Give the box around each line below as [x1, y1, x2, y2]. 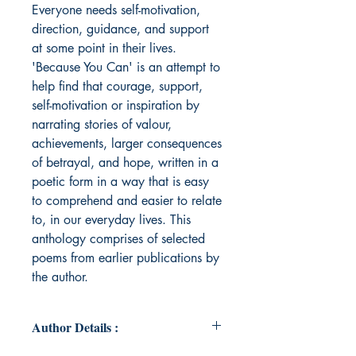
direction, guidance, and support [32, 21, 209, 38]
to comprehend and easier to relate [32, 192, 222, 210]
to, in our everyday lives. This [32, 211, 191, 229]
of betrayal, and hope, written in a [32, 154, 219, 172]
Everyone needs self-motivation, [32, 2, 200, 19]
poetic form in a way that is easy [32, 173, 209, 191]
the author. [32, 269, 88, 286]
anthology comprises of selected [32, 230, 205, 248]
